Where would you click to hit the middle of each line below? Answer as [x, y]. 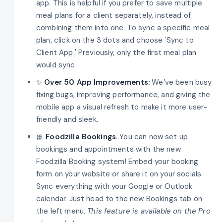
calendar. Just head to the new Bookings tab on [119, 198]
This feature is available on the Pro [149, 211]
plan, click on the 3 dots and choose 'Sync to [115, 40]
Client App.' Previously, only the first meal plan [116, 52]
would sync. [56, 65]
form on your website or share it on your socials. [120, 174]
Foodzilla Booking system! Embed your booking [117, 161]
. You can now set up [152, 137]
